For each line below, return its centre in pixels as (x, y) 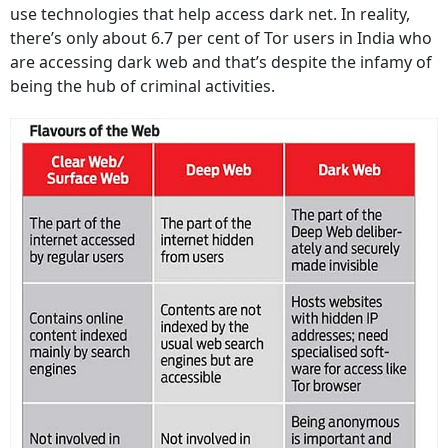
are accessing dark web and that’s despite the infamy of (221, 62)
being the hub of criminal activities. (142, 86)
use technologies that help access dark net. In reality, (210, 14)
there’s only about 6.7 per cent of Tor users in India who (221, 38)
